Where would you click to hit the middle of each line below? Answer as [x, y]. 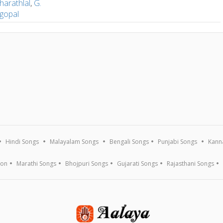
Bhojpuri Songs [87, 163]
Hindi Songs [22, 141]
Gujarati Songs [138, 163]
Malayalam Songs [74, 141]
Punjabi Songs [178, 141]
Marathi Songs [37, 163]
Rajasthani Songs [191, 163]
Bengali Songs [129, 141]
